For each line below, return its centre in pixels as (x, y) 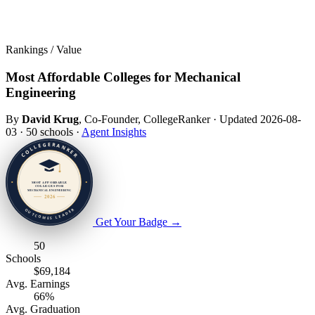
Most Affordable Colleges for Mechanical (123, 77)
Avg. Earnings (38, 284)
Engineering (41, 92)
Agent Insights (114, 132)
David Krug (50, 120)
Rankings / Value (44, 49)
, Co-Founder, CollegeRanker (144, 120)
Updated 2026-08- (260, 120)
